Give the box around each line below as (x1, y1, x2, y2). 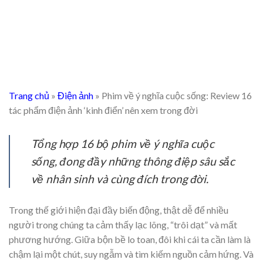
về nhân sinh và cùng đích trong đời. (31, 172, 208, 186)
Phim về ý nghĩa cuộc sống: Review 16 (102, 90, 252, 102)
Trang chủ (9, 90, 49, 102)
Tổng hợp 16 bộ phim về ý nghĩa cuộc (31, 137, 214, 151)
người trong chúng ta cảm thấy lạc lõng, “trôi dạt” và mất (9, 219, 237, 231)
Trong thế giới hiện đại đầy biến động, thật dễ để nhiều (9, 204, 228, 216)
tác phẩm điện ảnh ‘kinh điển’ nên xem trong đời (9, 104, 198, 116)
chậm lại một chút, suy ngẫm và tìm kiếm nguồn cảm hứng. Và (9, 248, 254, 260)
